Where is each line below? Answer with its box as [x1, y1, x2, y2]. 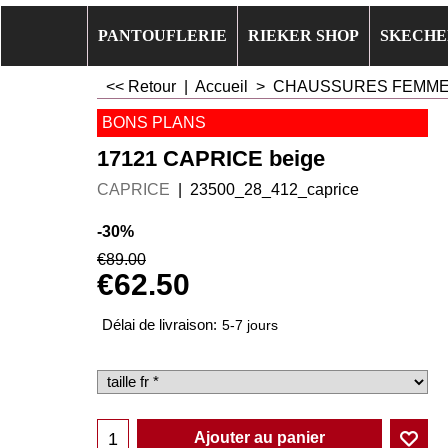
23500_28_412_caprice [190, 180, 359, 198]
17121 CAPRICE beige [97, 145, 325, 171]
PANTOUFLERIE [98, 27, 227, 44]
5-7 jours [222, 318, 278, 334]
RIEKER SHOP [248, 27, 359, 44]
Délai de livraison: [102, 317, 217, 334]
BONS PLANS [102, 114, 206, 131]
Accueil [195, 78, 252, 95]
